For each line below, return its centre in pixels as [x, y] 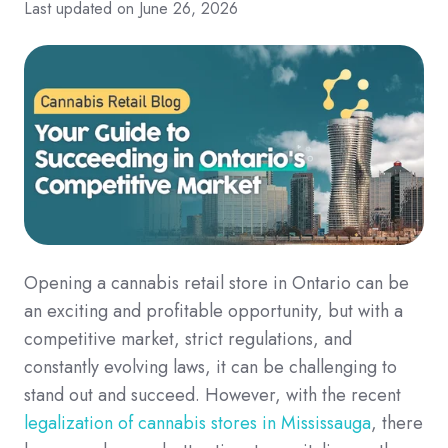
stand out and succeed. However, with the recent [212, 394]
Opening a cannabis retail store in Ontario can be [216, 282]
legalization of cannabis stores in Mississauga [197, 422]
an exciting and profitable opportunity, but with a [213, 310]
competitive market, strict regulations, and [188, 338]
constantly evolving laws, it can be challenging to [210, 366]
